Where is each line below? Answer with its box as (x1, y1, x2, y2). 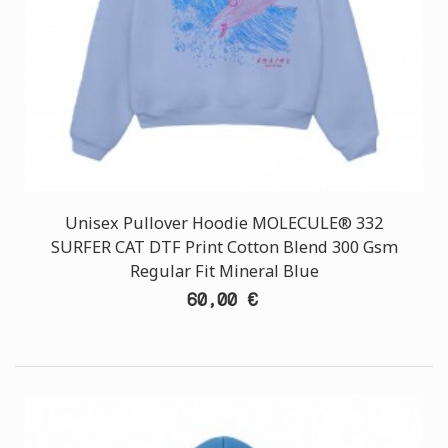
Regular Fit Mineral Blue (129, 260, 319, 282)
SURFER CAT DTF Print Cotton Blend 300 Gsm (50, 236, 398, 258)
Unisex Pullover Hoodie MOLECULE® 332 (65, 212, 383, 234)
